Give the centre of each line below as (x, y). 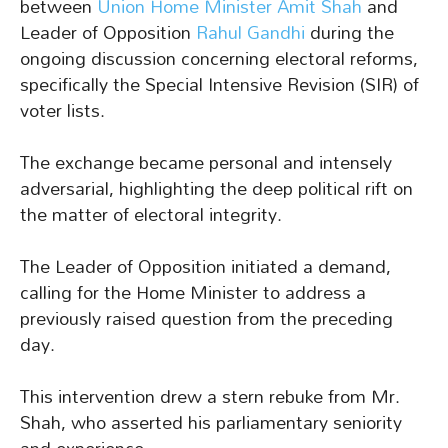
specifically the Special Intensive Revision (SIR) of (219, 85)
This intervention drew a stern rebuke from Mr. (210, 397)
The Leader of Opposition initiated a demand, (205, 267)
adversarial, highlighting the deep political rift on (216, 189)
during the (349, 33)
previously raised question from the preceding (206, 319)
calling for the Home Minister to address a (193, 293)
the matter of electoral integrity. (151, 215)
